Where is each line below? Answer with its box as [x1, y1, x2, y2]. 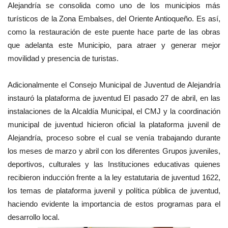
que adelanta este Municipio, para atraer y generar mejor [8, 41, 220, 50]
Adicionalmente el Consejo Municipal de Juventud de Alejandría [8, 80, 220, 90]
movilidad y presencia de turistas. [8, 54, 121, 63]
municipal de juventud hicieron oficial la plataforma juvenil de [8, 120, 220, 129]
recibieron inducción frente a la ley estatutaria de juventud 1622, [8, 173, 220, 182]
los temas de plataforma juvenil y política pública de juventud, [8, 186, 220, 195]
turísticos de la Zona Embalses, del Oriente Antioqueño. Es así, [8, 14, 220, 23]
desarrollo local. [8, 213, 60, 222]
